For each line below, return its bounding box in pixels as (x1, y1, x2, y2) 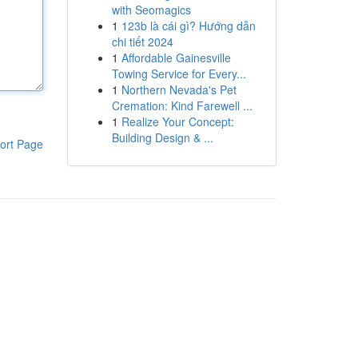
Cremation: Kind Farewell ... (111, 97, 253, 113)
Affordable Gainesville (121, 50, 231, 66)
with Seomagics (111, 2, 191, 18)
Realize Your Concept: (121, 113, 234, 129)
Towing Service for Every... (111, 66, 246, 82)
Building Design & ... (111, 129, 213, 145)
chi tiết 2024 (111, 34, 173, 50)
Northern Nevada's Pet (121, 82, 237, 97)
